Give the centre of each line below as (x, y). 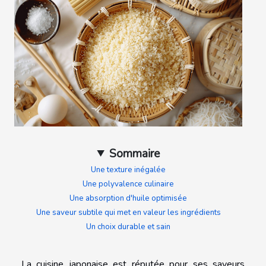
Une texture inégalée (128, 170)
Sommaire (134, 153)
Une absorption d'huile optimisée (128, 198)
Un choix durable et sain (128, 227)
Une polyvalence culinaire (128, 184)
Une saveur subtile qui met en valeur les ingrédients (128, 212)
